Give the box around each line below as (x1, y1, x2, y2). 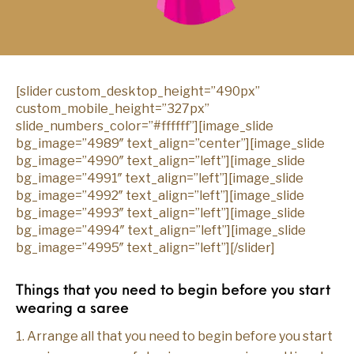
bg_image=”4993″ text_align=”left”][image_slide (16, 205, 305, 220)
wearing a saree (16, 302, 129, 317)
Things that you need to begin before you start (16, 284, 330, 299)
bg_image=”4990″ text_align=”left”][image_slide (16, 153, 305, 168)
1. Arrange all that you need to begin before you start (16, 329, 333, 344)
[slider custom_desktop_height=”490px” (16, 84, 260, 99)
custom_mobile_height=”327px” (16, 101, 209, 116)
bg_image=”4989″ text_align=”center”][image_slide (16, 136, 325, 151)
